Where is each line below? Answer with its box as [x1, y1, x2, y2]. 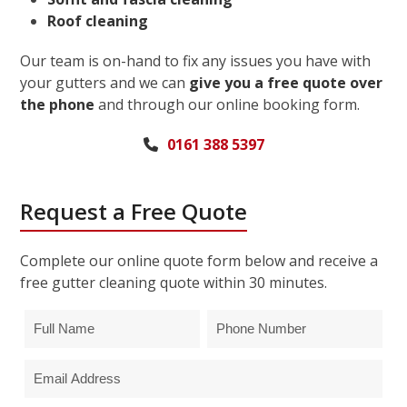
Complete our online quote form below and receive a [20, 250, 379, 271]
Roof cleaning [47, 10, 149, 31]
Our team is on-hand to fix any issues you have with [20, 50, 372, 71]
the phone [20, 94, 95, 114]
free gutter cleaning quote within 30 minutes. [20, 272, 328, 293]
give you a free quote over [189, 72, 383, 93]
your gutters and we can [20, 72, 190, 93]
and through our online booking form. [94, 94, 361, 114]
